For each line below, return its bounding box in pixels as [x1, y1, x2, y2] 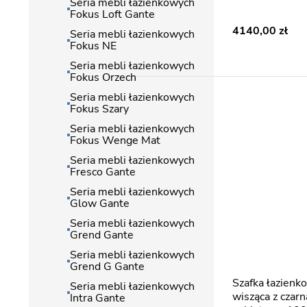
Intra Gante [70, 291, 125, 306]
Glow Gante [70, 196, 130, 211]
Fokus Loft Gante [70, 7, 155, 22]
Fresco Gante [70, 164, 136, 180]
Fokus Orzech [70, 70, 136, 85]
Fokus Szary [70, 101, 129, 116]
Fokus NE [70, 38, 116, 53]
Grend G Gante [70, 259, 145, 274]
